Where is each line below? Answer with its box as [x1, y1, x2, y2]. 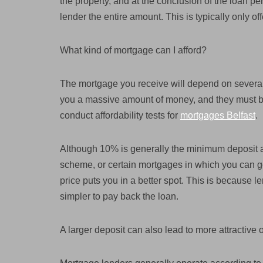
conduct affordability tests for [60, 110, 180, 120]
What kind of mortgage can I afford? [60, 45, 207, 55]
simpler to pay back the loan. [60, 191, 178, 201]
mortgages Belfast [180, 110, 255, 120]
